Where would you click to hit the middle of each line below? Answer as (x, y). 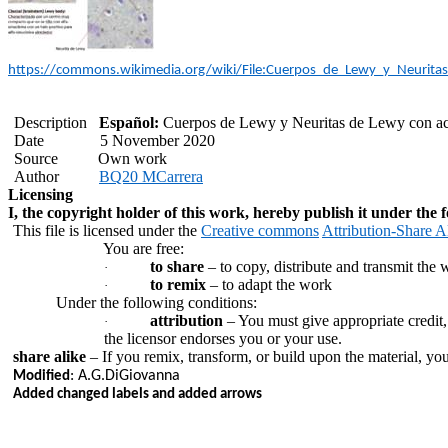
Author (36, 177)
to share (177, 267)
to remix (178, 285)
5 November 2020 (157, 141)
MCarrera (172, 177)
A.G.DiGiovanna (129, 376)
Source (36, 159)
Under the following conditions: (156, 303)
